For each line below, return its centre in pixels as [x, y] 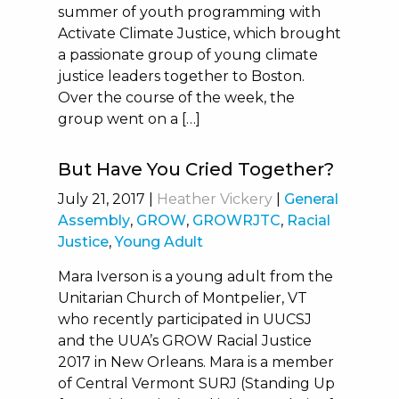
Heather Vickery [214, 199]
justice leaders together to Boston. [181, 76]
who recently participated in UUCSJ [184, 319]
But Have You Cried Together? [195, 169]
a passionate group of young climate [187, 55]
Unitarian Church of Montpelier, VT [182, 298]
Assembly [94, 220]
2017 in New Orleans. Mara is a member [195, 362]
